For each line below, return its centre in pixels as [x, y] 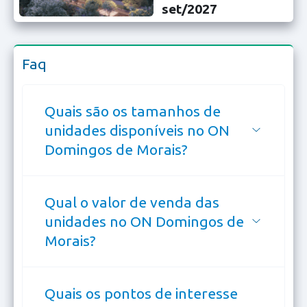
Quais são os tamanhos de [133, 111]
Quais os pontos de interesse [141, 293]
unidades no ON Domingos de [144, 221]
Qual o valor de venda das [132, 202]
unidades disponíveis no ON [137, 130]
